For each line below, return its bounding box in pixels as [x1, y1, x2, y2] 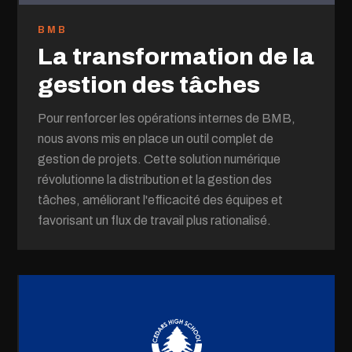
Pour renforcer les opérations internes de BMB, [38, 112, 296, 125]
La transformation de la [38, 44, 315, 69]
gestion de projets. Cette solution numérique [38, 152, 281, 166]
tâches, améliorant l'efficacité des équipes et [38, 193, 284, 207]
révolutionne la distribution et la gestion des [38, 173, 273, 186]
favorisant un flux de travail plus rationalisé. [38, 214, 272, 227]
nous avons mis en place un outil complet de [38, 132, 274, 145]
